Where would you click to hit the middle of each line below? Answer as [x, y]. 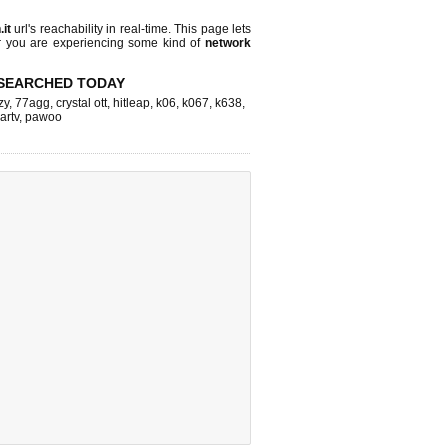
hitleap [131, 103]
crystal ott [81, 103]
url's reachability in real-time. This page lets [130, 29]
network [228, 43]
